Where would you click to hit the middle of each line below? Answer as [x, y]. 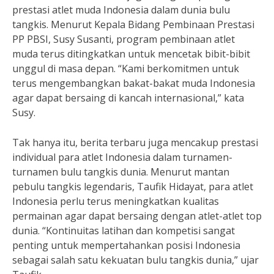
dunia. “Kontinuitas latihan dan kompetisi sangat [124, 231]
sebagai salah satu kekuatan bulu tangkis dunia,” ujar [135, 260]
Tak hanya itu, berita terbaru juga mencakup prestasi [135, 143]
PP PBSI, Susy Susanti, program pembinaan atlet [124, 39]
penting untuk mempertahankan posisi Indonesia [126, 245]
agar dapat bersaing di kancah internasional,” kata [128, 98]
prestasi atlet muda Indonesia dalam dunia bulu [121, 10]
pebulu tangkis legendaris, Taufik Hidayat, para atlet [133, 187]
